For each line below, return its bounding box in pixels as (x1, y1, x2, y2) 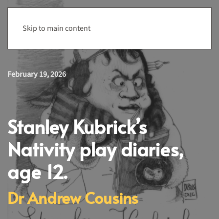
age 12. (7, 158, 67, 184)
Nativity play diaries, (7, 135, 184, 162)
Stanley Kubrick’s (7, 113, 147, 139)
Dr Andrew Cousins (7, 186, 138, 208)
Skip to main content (22, 23, 90, 34)
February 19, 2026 (7, 69, 66, 80)
